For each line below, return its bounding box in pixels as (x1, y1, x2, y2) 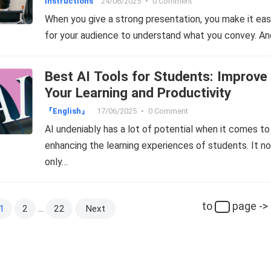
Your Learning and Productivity (45, 85, 231, 100)
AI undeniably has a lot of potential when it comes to (45, 123, 270, 135)
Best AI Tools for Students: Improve (45, 68, 267, 84)
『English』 (45, 106, 89, 116)
